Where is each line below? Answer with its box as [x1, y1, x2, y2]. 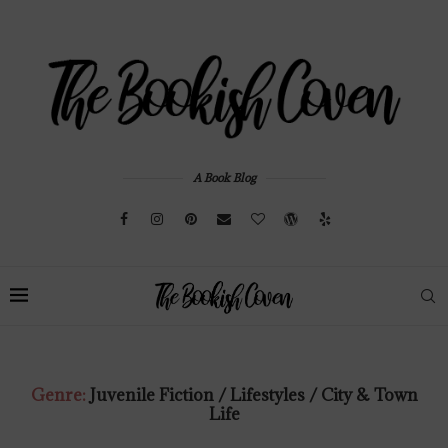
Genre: [30, 383, 90, 406]
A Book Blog [192, 170, 256, 185]
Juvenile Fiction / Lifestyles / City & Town [89, 383, 418, 406]
